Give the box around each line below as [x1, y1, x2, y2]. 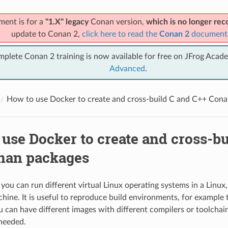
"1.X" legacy [45, 17, 89, 26]
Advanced [109, 64, 145, 73]
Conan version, [88, 17, 146, 26]
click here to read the [81, 30, 159, 38]
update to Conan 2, [11, 30, 82, 38]
